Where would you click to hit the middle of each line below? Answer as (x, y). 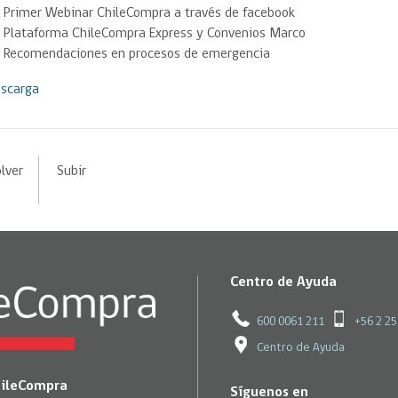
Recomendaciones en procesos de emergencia (137, 54)
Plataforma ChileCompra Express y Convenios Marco (155, 34)
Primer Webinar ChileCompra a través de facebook (150, 13)
